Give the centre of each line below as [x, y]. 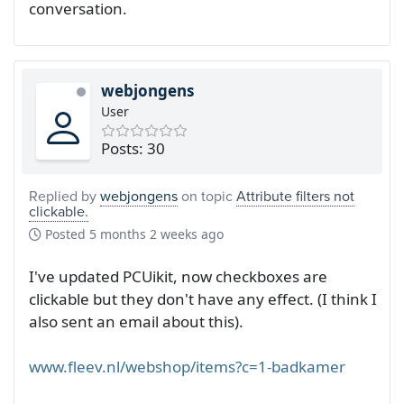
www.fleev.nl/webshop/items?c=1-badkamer [187, 367]
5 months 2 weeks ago [156, 234]
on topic [207, 196]
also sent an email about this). [136, 322]
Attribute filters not [295, 196]
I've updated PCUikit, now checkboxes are [178, 277]
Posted [65, 234]
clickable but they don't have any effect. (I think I [203, 299]
